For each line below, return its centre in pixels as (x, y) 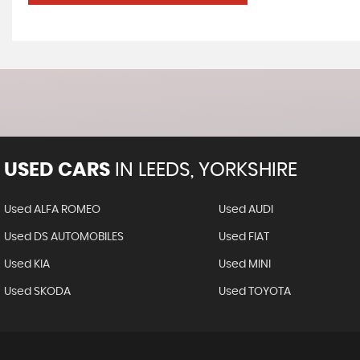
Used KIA (27, 264)
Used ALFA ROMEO (52, 210)
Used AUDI (245, 210)
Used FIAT (243, 237)
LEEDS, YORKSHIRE (215, 170)
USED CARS (57, 170)
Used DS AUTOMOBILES (64, 237)
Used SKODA (37, 292)
